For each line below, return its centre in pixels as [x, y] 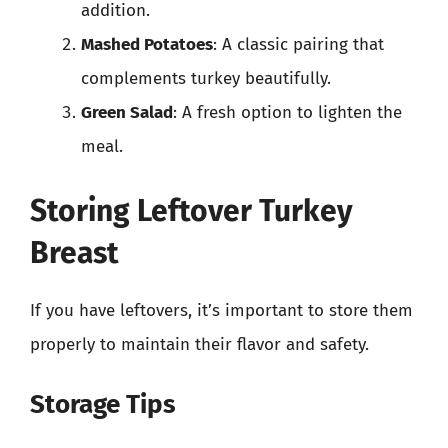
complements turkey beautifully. [206, 78]
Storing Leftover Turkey [191, 210]
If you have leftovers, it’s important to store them [221, 310]
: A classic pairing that [298, 44]
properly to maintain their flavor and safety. [199, 344]
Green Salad [127, 112]
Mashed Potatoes [147, 44]
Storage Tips [103, 404]
